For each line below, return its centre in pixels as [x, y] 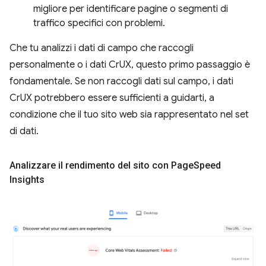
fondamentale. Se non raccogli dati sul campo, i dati [121, 81]
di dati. [24, 131]
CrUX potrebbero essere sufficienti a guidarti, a [112, 98]
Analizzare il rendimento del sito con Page [102, 165]
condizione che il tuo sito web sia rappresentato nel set [129, 115]
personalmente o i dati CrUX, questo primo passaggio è [130, 65]
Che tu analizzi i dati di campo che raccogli [102, 48]
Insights [27, 180]
